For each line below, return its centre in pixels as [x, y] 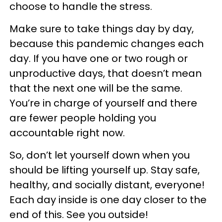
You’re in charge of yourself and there [103, 103]
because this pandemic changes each [107, 44]
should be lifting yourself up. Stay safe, [105, 170]
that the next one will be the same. [96, 88]
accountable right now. [67, 133]
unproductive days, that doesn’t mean [106, 73]
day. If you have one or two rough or [99, 58]
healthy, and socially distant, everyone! [107, 185]
